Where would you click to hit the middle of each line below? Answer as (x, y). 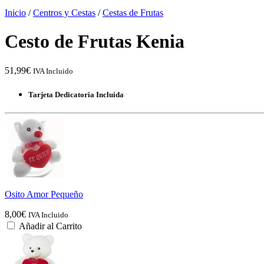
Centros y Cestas (64, 13)
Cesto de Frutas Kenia (95, 42)
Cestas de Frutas (133, 13)
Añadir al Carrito (50, 226)
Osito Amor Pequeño (44, 194)
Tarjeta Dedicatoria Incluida (76, 95)
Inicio (15, 13)
